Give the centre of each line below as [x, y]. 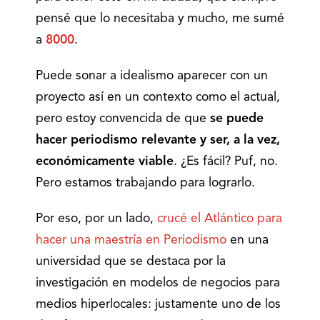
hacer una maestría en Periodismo [131, 240]
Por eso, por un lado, [96, 219]
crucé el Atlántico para [220, 219]
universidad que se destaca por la [131, 262]
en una [247, 240]
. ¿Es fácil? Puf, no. [226, 162]
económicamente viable [105, 162]
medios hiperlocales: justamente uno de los [158, 305]
